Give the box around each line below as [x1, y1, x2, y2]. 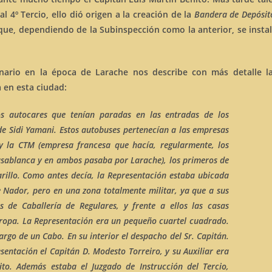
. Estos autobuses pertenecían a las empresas [54, 124, 229, 135]
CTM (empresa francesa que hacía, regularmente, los [18, 139, 229, 151]
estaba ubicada [166, 169, 229, 181]
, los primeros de [164, 154, 229, 166]
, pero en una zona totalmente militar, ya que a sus [27, 185, 229, 196]
